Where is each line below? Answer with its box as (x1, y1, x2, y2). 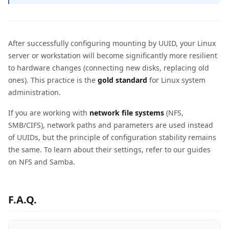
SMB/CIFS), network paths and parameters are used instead (8, 120, 213, 130)
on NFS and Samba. (8, 157, 75, 167)
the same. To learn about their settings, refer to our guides (8, 145, 211, 154)
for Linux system (147, 75, 205, 85)
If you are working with (8, 108, 89, 118)
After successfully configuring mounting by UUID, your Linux (8, 38, 216, 48)
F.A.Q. (8, 193, 37, 207)
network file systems (89, 108, 164, 118)
